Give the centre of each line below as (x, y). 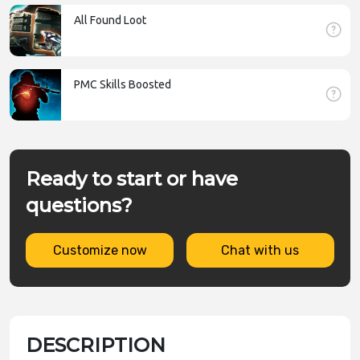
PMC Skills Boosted (123, 85)
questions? (79, 206)
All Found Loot (110, 20)
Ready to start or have (132, 179)
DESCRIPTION (96, 346)
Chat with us (260, 251)
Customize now (100, 251)
